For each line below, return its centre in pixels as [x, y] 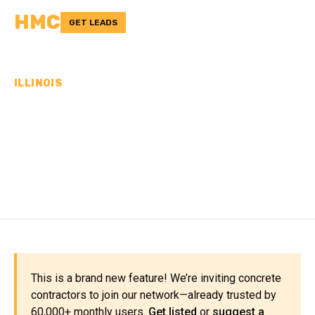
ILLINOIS [39, 83]
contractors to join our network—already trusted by [154, 295]
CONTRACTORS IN [115, 136]
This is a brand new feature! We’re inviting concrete [156, 278]
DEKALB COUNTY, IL [126, 161]
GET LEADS [93, 22]
